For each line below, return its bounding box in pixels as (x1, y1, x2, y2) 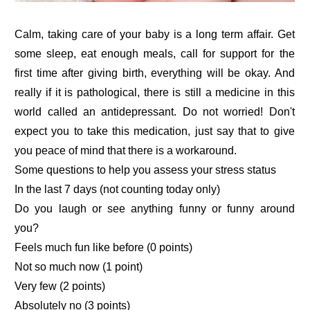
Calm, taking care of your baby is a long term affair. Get (15, 28, 295, 41)
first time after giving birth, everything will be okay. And (15, 67, 295, 80)
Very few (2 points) (15, 280, 106, 293)
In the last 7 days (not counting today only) (15, 183, 221, 196)
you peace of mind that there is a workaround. (15, 145, 237, 157)
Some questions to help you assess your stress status (15, 164, 277, 176)
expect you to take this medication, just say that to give (15, 125, 295, 138)
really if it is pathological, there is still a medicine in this (15, 86, 295, 99)
